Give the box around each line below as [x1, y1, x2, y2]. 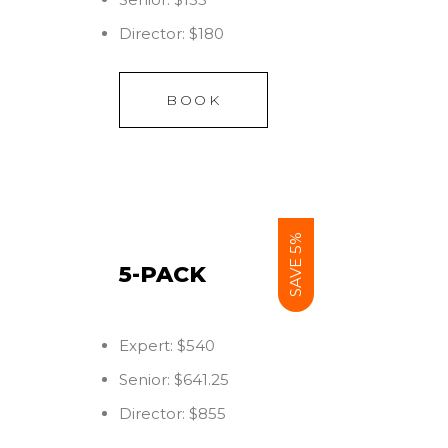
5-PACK [119, 261, 206, 288]
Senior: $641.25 [119, 370, 229, 389]
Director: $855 [119, 404, 226, 423]
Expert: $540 [119, 336, 215, 355]
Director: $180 [119, 24, 224, 43]
